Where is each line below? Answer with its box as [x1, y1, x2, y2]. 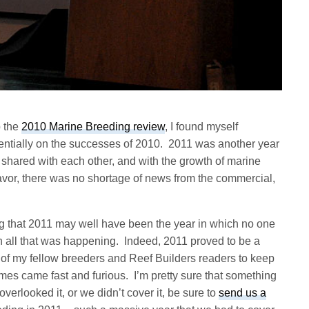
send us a [219, 287, 267, 299]
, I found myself [165, 121, 239, 133]
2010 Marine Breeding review [21, 121, 166, 133]
